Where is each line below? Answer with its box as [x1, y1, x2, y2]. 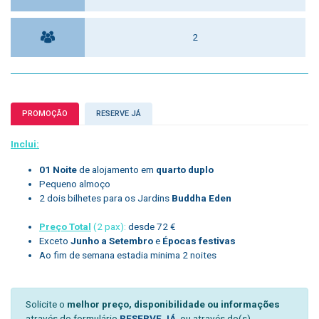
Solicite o [26, 298, 67, 310]
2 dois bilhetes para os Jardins [39, 192, 172, 204]
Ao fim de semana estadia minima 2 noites [39, 249, 216, 261]
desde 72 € [126, 220, 176, 232]
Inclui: [11, 137, 39, 150]
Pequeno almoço [39, 177, 110, 189]
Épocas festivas [162, 234, 236, 246]
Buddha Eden [172, 192, 231, 204]
